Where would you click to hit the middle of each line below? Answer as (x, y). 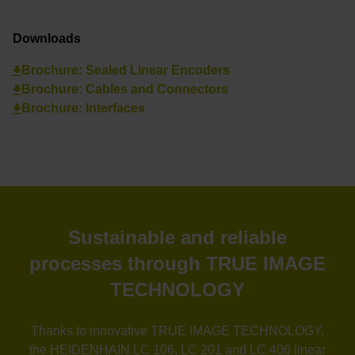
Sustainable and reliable (177, 237)
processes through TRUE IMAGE (177, 263)
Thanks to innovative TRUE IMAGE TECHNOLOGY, (177, 330)
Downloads (47, 38)
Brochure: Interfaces (83, 108)
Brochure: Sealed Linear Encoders (125, 70)
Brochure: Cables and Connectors (124, 89)
